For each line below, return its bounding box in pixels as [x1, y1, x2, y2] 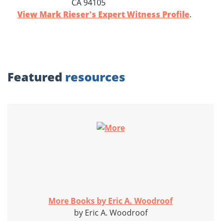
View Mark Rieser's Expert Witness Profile [17, 9, 189, 20]
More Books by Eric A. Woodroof [48, 195, 173, 207]
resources [65, 69, 125, 85]
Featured [7, 69, 65, 85]
